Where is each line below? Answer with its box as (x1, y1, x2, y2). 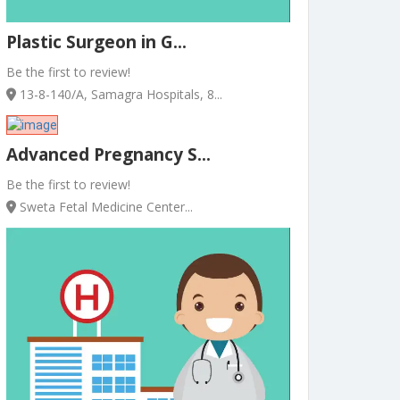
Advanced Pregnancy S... (6, 143, 211, 167)
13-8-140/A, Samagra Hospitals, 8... (16, 86, 222, 104)
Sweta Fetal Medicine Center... (16, 198, 193, 216)
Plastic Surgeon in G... (6, 30, 187, 54)
